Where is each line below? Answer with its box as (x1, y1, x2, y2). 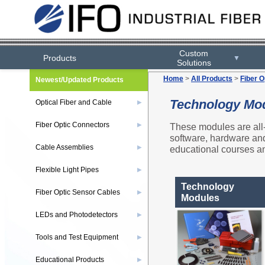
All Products (191, 75, 232, 83)
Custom (179, 48, 209, 58)
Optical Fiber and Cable (35, 98, 112, 106)
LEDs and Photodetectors (35, 211, 118, 219)
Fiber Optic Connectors (35, 121, 109, 129)
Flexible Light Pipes (35, 166, 99, 174)
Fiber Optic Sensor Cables (35, 188, 120, 196)
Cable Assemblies (35, 143, 93, 151)
